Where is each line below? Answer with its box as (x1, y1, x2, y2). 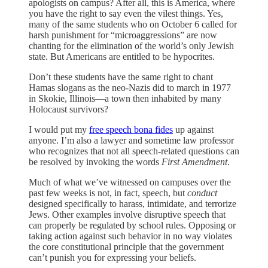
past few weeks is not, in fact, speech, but (29, 188, 187, 199)
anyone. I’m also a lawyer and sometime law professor (29, 135, 234, 146)
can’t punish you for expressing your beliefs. (29, 252, 196, 263)
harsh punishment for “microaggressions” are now (29, 30, 217, 41)
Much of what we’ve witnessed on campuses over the (29, 177, 231, 188)
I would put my (29, 124, 89, 135)
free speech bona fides (89, 124, 173, 135)
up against (173, 124, 214, 135)
